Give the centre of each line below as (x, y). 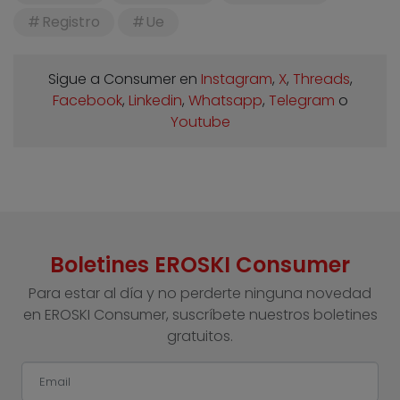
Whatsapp (225, 100)
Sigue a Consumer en (124, 79)
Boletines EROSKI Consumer (200, 264)
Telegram (301, 100)
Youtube (200, 121)
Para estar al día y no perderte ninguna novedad (200, 293)
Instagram (236, 79)
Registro (71, 21)
